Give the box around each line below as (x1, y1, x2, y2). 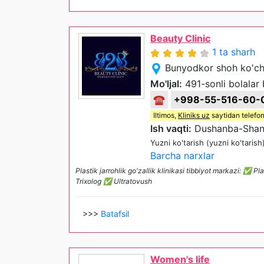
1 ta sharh (212, 46, 255, 58)
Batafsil (101, 209, 129, 219)
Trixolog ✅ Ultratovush (75, 177, 152, 186)
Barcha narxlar (150, 150, 214, 161)
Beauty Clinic (150, 32, 210, 44)
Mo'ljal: (150, 78, 182, 90)
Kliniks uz (178, 111, 210, 120)
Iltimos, (153, 111, 178, 120)
